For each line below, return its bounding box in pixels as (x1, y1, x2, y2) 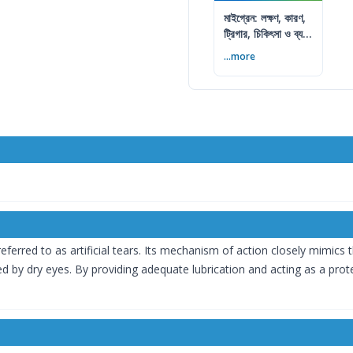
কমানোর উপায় (224, 42, 274, 58)
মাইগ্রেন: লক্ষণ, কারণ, (224, 10, 306, 26)
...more (224, 50, 255, 64)
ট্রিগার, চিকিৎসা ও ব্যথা (224, 26, 310, 42)
